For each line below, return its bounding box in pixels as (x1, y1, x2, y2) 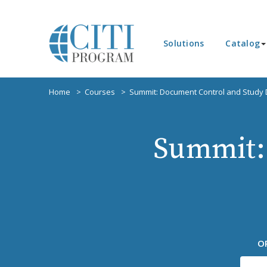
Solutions (163, 38, 204, 49)
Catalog (225, 38, 260, 49)
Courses (85, 86, 115, 97)
